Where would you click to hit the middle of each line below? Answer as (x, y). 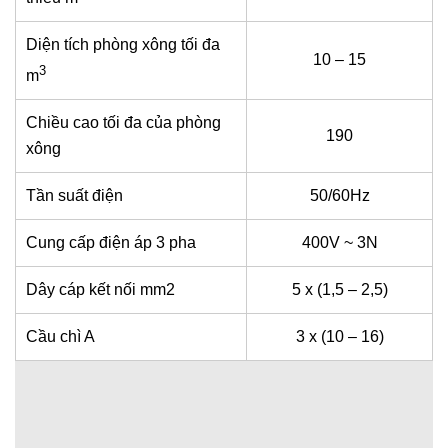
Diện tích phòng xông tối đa (123, 44)
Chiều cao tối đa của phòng (123, 122)
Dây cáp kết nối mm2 (100, 289)
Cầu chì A (60, 336)
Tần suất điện (74, 195)
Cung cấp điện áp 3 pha (111, 242)
